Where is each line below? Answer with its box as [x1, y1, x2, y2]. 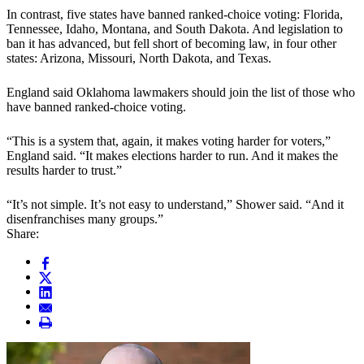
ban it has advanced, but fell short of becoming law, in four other [6, 37, 336, 51]
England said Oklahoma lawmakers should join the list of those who [6, 85, 355, 100]
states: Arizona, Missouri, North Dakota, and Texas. [6, 51, 271, 66]
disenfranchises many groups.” [6, 212, 163, 227]
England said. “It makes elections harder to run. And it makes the [6, 149, 338, 163]
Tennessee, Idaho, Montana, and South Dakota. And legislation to [6, 22, 343, 37]
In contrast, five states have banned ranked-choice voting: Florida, [6, 7, 343, 22]
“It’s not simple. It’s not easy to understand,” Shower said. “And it [6, 197, 344, 212]
